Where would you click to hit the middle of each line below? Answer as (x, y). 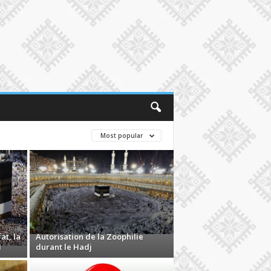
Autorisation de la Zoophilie (89, 237)
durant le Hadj (64, 247)
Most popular (122, 135)
